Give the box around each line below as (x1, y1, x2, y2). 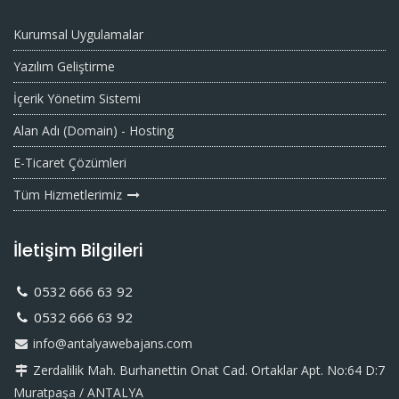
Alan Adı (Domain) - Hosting (13, 122, 174, 139)
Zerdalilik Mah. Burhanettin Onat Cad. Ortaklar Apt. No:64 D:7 (29, 362, 385, 379)
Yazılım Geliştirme (13, 58, 115, 75)
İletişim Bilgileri (13, 238, 143, 263)
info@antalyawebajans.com (29, 335, 192, 352)
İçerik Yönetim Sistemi (13, 90, 141, 107)
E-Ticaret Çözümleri (13, 154, 126, 171)
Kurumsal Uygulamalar (13, 26, 143, 43)
